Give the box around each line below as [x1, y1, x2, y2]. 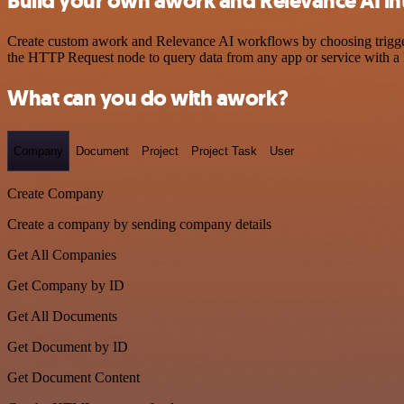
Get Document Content [7, 370, 140, 386]
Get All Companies [7, 247, 116, 263]
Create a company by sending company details [7, 216, 271, 233]
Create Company [7, 186, 104, 202]
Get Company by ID [7, 278, 124, 294]
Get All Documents [7, 308, 117, 325]
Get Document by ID [7, 339, 128, 355]
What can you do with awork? [7, 83, 289, 113]
